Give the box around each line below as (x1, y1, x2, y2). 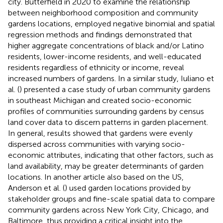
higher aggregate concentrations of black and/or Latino (8, 40, 204, 50)
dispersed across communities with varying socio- (8, 139, 185, 149)
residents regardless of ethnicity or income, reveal (8, 62, 184, 72)
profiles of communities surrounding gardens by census (8, 106, 204, 116)
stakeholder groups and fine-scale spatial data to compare (8, 194, 215, 204)
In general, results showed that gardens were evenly (8, 128, 193, 138)
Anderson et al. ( (8, 183, 65, 193)
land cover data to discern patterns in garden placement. (8, 117, 208, 127)
